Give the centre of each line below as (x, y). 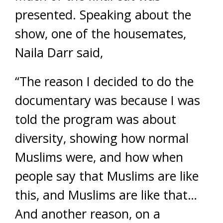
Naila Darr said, (59, 52)
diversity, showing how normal (102, 138)
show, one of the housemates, (101, 33)
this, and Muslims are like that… (106, 195)
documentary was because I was (108, 100)
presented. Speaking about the (103, 14)
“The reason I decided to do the (104, 81)
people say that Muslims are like (107, 176)
